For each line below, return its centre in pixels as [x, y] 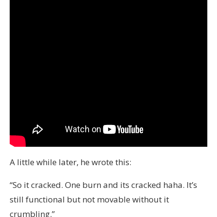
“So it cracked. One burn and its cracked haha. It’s [103, 185]
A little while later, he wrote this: [70, 162]
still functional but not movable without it [89, 200]
